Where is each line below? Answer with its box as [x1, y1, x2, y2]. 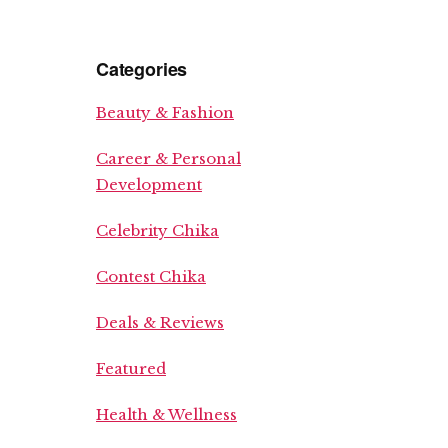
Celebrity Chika [96, 221, 219, 240]
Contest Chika [96, 267, 206, 286]
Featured [96, 359, 166, 378]
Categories [96, 56, 188, 82]
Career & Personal [96, 149, 241, 168]
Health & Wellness [96, 405, 237, 424]
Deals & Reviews [96, 313, 224, 332]
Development [96, 175, 202, 194]
